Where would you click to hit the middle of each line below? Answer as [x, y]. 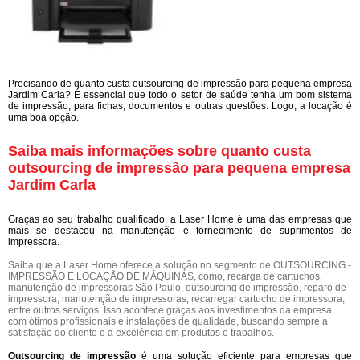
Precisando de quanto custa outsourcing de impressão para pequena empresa [180, 83]
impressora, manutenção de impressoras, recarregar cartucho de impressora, [176, 299]
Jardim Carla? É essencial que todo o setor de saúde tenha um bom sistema [180, 94]
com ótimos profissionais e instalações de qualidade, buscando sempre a [168, 321]
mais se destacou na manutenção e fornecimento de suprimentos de [180, 230]
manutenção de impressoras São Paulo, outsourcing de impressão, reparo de [177, 287]
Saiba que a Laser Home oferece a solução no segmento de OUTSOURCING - [180, 265]
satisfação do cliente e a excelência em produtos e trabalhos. [141, 332]
